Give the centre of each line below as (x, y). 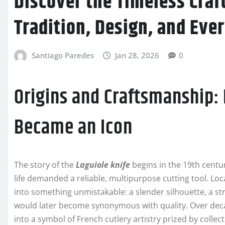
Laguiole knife (103, 165)
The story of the (45, 165)
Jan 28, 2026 (137, 55)
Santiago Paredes (63, 55)
